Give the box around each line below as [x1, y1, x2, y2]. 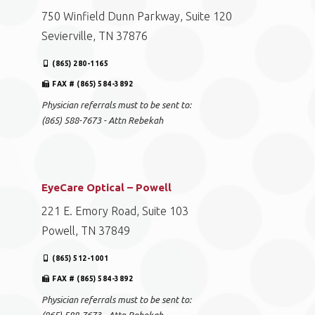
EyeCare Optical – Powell [41, 181, 172, 193]
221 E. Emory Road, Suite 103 [41, 205, 188, 217]
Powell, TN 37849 [41, 224, 130, 237]
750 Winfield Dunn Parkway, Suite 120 [41, 10, 232, 22]
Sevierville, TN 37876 [41, 30, 148, 42]
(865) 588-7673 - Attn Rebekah [41, 115, 163, 125]
